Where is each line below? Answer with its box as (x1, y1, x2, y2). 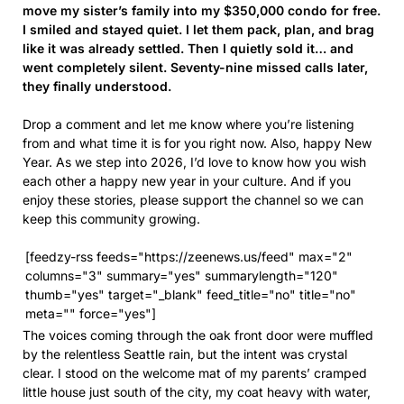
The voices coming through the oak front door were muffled (23, 327, 373, 344)
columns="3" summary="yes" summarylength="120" (25, 268, 338, 284)
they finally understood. (23, 78, 171, 95)
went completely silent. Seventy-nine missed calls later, (23, 60, 368, 76)
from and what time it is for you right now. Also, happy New (23, 135, 372, 151)
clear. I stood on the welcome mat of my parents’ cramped (23, 365, 367, 381)
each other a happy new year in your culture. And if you (23, 173, 351, 189)
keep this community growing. (23, 211, 200, 227)
